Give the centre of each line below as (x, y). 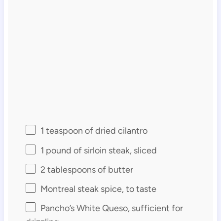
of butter (114, 169)
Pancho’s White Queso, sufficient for (111, 208)
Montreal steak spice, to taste (98, 189)
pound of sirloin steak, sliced (100, 150)
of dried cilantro (115, 131)
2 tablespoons (68, 169)
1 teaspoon (61, 131)
